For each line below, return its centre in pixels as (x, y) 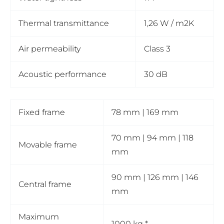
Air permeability (49, 49)
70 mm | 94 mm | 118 (152, 138)
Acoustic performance (62, 74)
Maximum (39, 217)
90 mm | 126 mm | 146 (155, 177)
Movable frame (48, 145)
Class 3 (157, 49)
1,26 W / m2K (169, 23)
